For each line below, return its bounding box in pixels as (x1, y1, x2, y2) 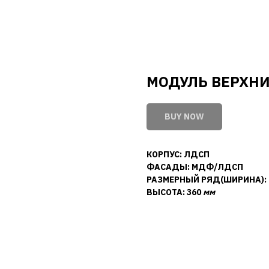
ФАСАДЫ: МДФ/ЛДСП (147, 162, 243, 172)
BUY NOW (165, 111, 204, 122)
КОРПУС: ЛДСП (147, 149, 210, 160)
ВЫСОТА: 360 (147, 187, 203, 198)
